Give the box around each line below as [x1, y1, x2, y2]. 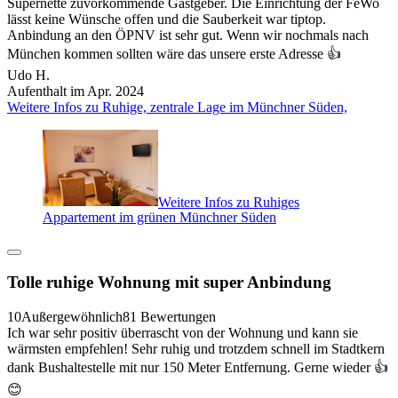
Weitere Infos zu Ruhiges [158, 194, 299, 210]
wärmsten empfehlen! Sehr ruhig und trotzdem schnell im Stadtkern [7, 340, 385, 356]
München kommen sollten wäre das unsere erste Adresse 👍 [7, 45, 341, 61]
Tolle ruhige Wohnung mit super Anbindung [7, 272, 331, 291]
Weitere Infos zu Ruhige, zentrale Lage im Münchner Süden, [7, 99, 347, 115]
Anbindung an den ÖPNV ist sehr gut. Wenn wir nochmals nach [7, 27, 369, 43]
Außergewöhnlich [21, 308, 123, 324]
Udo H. [7, 67, 50, 83]
